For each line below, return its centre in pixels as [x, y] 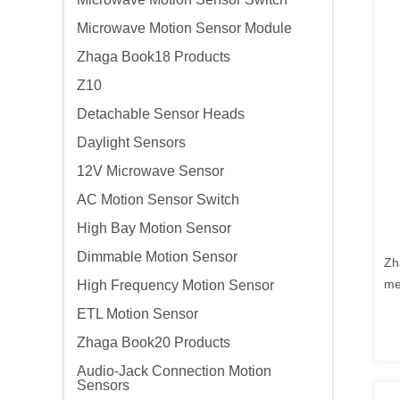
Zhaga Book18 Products [154, 57]
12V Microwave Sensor [150, 171]
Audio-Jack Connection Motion [174, 371]
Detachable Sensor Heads [161, 114]
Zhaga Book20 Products [154, 342]
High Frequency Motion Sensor [175, 285]
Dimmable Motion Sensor [157, 257]
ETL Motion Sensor [137, 314]
